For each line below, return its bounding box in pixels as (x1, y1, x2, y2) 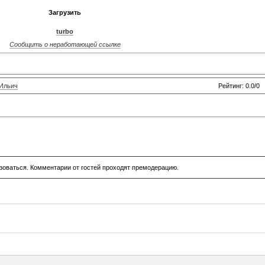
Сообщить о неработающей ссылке (9, 41, 121, 49)
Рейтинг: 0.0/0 (218, 82, 260, 89)
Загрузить (49, 9, 81, 17)
